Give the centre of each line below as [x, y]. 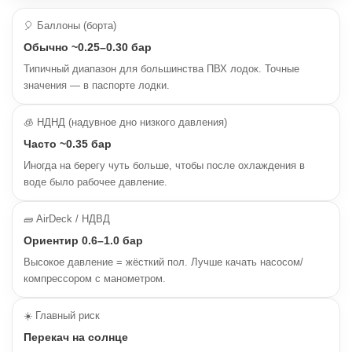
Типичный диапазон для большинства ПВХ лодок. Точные [161, 69]
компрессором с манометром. [95, 279]
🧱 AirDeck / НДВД [67, 219]
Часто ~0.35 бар [68, 144]
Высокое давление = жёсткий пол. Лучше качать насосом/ [163, 262]
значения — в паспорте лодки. [97, 86]
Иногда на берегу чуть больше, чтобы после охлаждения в [164, 166]
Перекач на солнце [76, 337]
